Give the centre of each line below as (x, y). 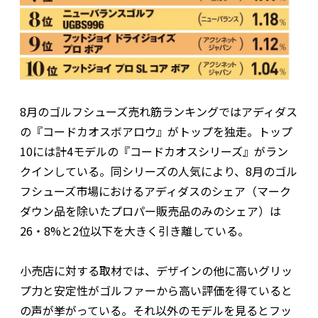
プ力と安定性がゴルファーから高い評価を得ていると (156, 291)
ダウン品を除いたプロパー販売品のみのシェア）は (150, 211)
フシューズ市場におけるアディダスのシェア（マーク (155, 191)
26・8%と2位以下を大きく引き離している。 (135, 231)
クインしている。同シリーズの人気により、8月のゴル (159, 171)
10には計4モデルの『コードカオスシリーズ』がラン (154, 152)
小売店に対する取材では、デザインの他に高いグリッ (156, 271)
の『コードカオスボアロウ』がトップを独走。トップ (156, 132)
